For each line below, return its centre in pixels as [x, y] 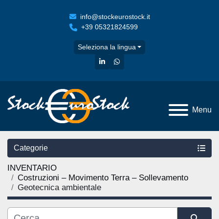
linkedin [116, 61]
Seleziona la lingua [107, 47]
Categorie [31, 148]
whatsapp [134, 61]
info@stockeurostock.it [115, 17]
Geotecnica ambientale [59, 188]
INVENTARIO [32, 168]
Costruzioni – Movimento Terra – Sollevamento [103, 178]
